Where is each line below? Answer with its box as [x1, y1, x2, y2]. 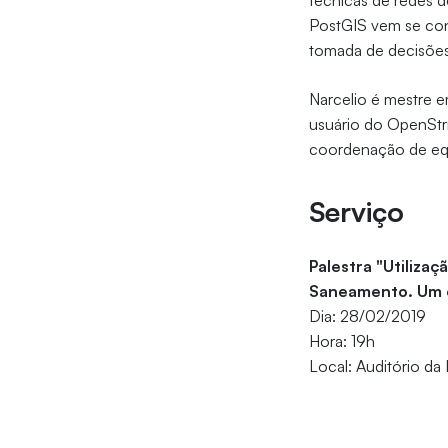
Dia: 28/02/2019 [309, 306, 427, 327]
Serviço [309, 194, 405, 230]
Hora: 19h [309, 331, 376, 352]
